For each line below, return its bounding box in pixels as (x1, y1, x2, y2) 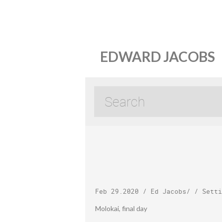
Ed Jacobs (151, 187, 186, 196)
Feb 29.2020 (95, 187, 139, 196)
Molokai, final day (95, 204, 147, 213)
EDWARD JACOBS (100, 48, 215, 65)
